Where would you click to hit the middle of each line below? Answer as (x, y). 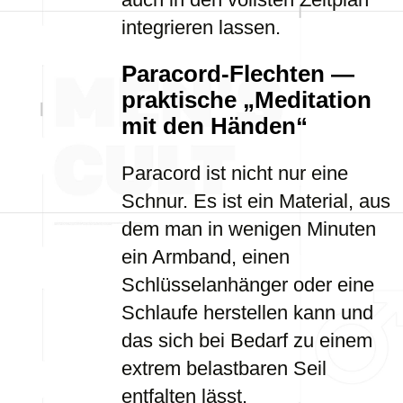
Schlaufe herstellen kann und (247, 313)
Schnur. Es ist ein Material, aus (256, 201)
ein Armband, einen (206, 257)
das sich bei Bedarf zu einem (247, 340)
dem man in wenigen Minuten (249, 229)
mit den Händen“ (215, 126)
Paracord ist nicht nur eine (235, 173)
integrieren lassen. (201, 27)
